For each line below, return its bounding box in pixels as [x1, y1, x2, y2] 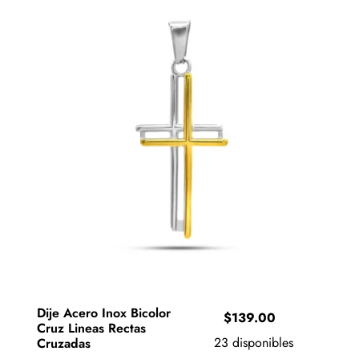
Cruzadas [36, 334, 91, 353]
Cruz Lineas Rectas [36, 319, 146, 338]
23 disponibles [214, 333, 294, 353]
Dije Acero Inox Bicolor [36, 304, 171, 323]
